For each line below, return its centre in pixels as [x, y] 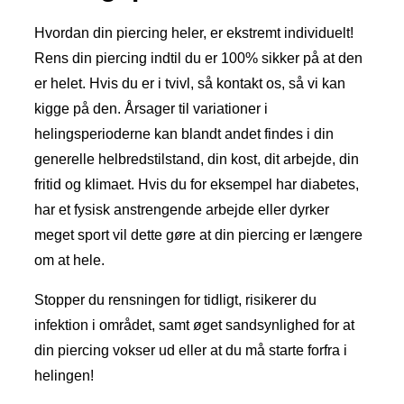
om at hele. [69, 261]
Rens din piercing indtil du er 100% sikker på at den [198, 59]
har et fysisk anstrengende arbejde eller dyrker [182, 210]
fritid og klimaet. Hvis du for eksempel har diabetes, [197, 185]
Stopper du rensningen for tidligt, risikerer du [175, 300]
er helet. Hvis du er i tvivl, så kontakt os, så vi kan [190, 84]
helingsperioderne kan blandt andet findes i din [184, 134]
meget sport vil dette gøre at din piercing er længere [198, 235]
